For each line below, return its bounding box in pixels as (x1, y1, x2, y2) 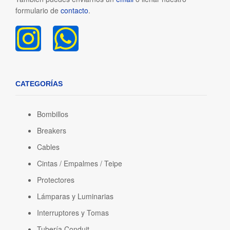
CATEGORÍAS (15, 80, 63, 88)
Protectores (37, 175, 74, 185)
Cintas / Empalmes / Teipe (37, 158, 122, 169)
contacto (61, 5, 88, 15)
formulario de (15, 5, 61, 15)
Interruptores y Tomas (37, 207, 109, 218)
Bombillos (37, 109, 68, 120)
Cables (37, 142, 60, 152)
